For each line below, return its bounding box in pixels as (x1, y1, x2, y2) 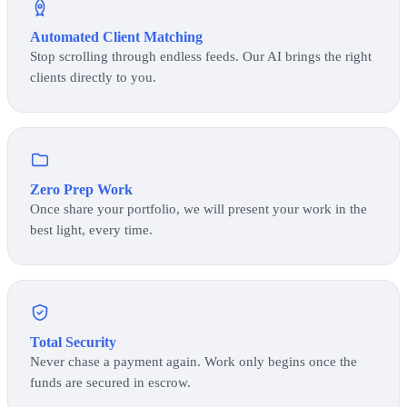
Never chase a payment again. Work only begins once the (30, 353, 357, 369)
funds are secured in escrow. (30, 374, 191, 390)
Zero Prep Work (30, 181, 133, 197)
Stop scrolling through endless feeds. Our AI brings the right (30, 48, 372, 64)
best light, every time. (30, 222, 153, 237)
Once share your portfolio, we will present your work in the (30, 201, 367, 216)
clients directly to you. (30, 69, 156, 84)
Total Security (30, 333, 116, 350)
